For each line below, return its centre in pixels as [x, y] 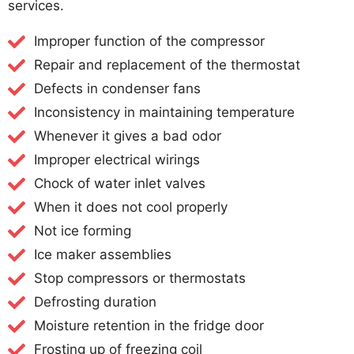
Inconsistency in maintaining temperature [164, 113]
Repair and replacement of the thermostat [167, 65]
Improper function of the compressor [149, 41]
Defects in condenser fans [117, 89]
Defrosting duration [95, 302]
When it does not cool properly [130, 207]
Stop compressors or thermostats [139, 279]
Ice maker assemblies [102, 255]
